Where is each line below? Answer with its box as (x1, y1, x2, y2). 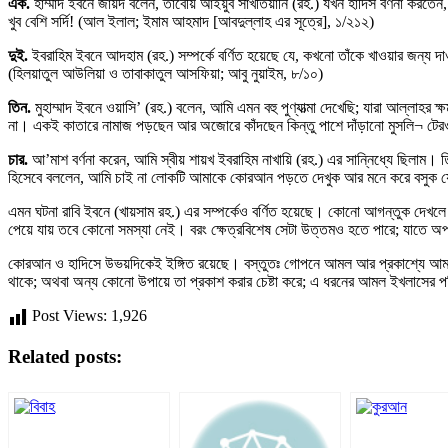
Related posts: (8, 346, 122, 368)
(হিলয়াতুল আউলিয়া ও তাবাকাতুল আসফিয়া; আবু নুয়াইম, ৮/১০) (8, 65, 323, 83)
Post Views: (32, 307, 107, 325)
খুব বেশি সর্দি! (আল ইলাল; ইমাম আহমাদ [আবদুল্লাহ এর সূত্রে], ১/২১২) (8, 13, 374, 31)
